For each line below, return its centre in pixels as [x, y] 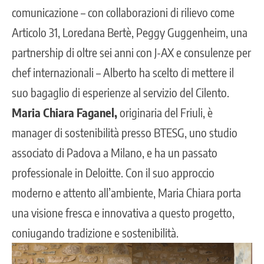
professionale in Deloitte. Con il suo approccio [113, 172]
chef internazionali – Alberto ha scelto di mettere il [123, 72]
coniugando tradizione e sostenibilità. [95, 232]
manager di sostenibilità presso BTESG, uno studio [125, 132]
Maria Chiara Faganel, [65, 112]
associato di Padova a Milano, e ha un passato [115, 152]
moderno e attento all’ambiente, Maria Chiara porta [126, 192]
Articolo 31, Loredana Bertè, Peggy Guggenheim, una [130, 32]
